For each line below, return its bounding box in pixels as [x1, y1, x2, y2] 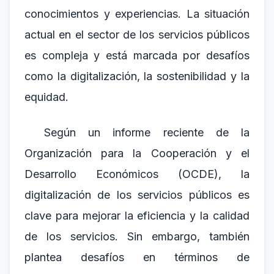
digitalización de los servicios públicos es [24, 188, 250, 201]
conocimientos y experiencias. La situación [24, 7, 250, 20]
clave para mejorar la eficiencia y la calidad [24, 209, 250, 222]
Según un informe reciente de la [44, 126, 250, 139]
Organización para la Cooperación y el [24, 147, 250, 160]
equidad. [24, 91, 68, 103]
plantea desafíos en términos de [24, 251, 250, 264]
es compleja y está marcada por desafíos [24, 49, 250, 62]
